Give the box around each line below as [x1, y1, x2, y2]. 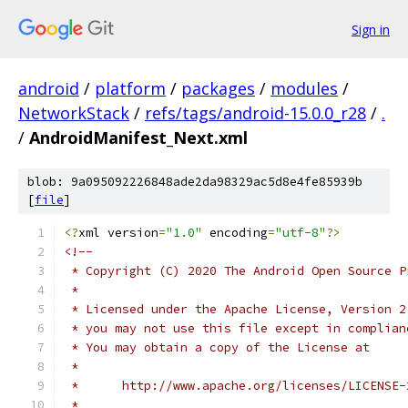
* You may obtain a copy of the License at [64, 340, 370, 355]
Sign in [352, 20, 390, 38]
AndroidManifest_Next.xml [29, 127, 248, 148]
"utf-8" [275, 225, 326, 240]
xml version [78, 225, 158, 240]
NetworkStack [18, 102, 129, 124]
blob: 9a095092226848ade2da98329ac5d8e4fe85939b [27, 174, 362, 189]
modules [270, 77, 338, 99]
